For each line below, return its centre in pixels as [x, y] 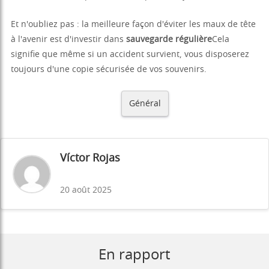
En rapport [134, 255]
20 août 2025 [86, 191]
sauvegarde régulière [169, 40]
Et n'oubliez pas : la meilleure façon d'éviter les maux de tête [133, 25]
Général [145, 104]
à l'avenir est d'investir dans [68, 40]
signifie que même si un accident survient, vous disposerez [130, 55]
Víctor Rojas [90, 159]
